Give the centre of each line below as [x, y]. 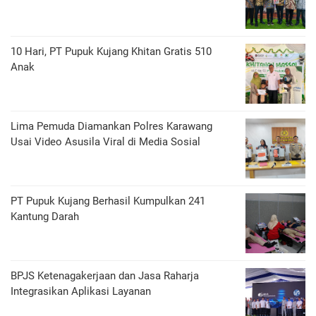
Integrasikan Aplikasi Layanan [81, 292]
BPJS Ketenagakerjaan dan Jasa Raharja [105, 276]
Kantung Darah [45, 217]
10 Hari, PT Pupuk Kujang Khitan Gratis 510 [111, 52]
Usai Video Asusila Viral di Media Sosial [105, 142]
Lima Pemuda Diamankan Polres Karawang [111, 127]
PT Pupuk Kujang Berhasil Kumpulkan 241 [108, 201]
